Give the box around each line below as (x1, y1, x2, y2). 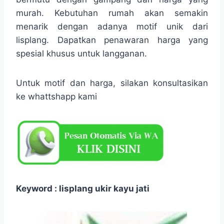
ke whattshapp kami (16, 91, 97, 101)
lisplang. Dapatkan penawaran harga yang (16, 34, 208, 45)
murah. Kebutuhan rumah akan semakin (16, 7, 208, 18)
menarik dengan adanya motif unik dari (16, 21, 208, 31)
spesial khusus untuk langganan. (16, 48, 147, 58)
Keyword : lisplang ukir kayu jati (16, 183, 149, 193)
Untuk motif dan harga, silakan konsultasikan (16, 77, 208, 88)
